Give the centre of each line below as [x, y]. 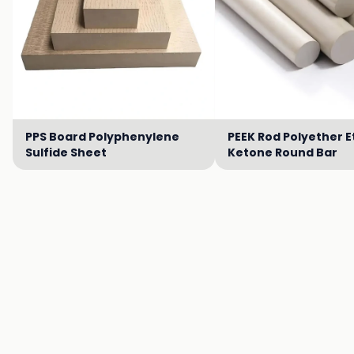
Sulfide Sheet [66, 153]
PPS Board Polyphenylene [102, 137]
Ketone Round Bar [282, 153]
